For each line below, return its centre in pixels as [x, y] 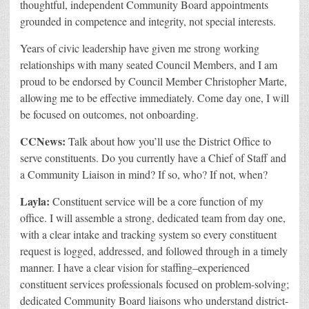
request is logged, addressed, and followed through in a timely [154, 251]
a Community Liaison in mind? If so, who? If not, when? [144, 175]
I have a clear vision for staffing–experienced [153, 268]
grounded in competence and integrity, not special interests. [148, 21]
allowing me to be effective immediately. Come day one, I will [154, 98]
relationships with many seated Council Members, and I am [149, 65]
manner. [39, 268]
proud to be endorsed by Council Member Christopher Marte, [153, 81]
